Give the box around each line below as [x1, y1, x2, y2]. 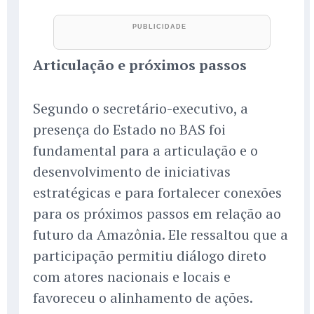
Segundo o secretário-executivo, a [33, 99, 248, 118]
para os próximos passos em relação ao [33, 204, 281, 224]
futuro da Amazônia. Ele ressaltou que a [33, 225, 288, 245]
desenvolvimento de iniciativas [33, 162, 231, 182]
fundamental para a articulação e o [33, 141, 258, 161]
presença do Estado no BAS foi [33, 120, 226, 139]
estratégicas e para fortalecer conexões [33, 183, 282, 203]
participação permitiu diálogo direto [33, 246, 266, 266]
